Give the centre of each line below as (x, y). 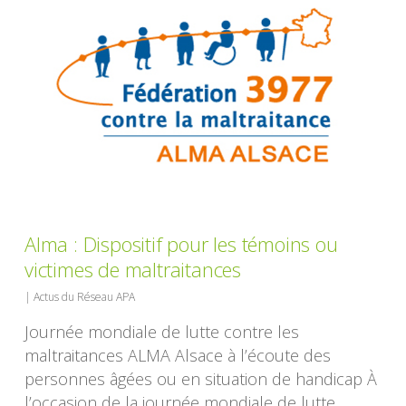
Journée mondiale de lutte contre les (162, 332)
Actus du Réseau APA (85, 297)
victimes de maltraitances (133, 270)
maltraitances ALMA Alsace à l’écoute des (178, 356)
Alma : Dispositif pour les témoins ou (181, 244)
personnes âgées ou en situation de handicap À (201, 379)
